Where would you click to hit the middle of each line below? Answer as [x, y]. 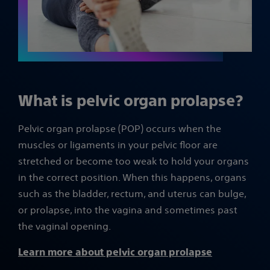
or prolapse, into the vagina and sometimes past [128, 210]
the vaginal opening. [66, 226]
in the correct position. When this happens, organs [132, 177]
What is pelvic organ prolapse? [130, 101]
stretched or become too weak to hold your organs [133, 161]
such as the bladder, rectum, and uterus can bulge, [132, 194]
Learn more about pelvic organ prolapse [115, 253]
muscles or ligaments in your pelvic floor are [118, 145]
